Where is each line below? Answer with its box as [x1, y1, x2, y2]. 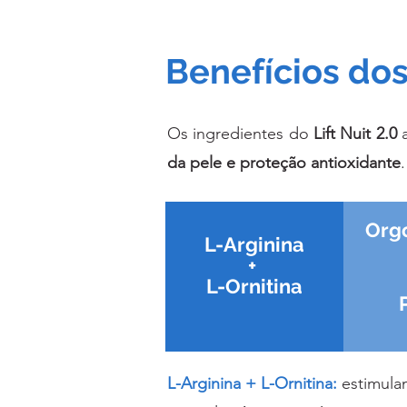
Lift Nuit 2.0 [313, 124, 397, 144]
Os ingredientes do [167, 124, 313, 144]
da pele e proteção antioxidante [167, 153, 401, 174]
